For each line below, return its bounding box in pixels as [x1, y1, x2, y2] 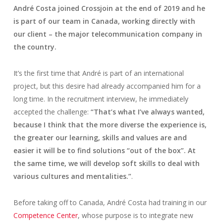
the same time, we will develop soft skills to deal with [13, 158, 200, 168]
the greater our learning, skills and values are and [13, 132, 187, 142]
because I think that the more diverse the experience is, [13, 119, 207, 129]
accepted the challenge [13, 107, 87, 116]
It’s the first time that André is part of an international [13, 68, 184, 78]
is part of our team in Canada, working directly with [13, 16, 195, 26]
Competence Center [13, 210, 78, 220]
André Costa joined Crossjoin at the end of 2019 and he [13, 3, 205, 13]
